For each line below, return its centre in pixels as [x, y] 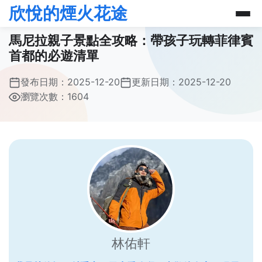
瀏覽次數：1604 [55, 96]
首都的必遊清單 [54, 55]
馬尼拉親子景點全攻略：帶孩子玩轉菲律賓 [131, 40]
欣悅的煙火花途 [68, 13]
